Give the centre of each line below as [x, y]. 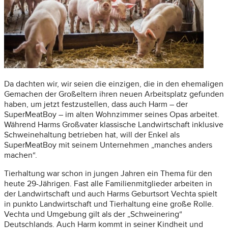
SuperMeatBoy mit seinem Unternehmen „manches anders [108, 145]
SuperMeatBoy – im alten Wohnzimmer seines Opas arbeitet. [112, 115]
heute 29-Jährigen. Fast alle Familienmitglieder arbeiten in [108, 184]
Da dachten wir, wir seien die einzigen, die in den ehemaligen [114, 84]
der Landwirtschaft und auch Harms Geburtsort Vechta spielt [111, 194]
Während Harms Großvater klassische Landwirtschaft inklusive [114, 125]
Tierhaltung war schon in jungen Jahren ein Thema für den [108, 174]
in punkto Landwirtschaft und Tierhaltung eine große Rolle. [109, 204]
